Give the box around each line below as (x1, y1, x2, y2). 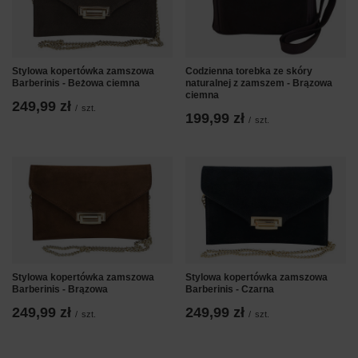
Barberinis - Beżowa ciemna (12, 78, 140, 89)
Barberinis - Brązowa (12, 284, 108, 296)
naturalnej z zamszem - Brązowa (185, 78, 332, 89)
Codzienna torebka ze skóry (185, 66, 312, 78)
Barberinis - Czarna (185, 284, 274, 296)
